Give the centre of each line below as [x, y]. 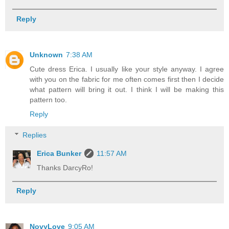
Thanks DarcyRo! [65, 168]
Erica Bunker [59, 154]
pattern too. [48, 99]
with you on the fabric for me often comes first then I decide [127, 79]
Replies [35, 135]
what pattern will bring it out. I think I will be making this [127, 89]
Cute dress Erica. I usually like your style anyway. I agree [127, 69]
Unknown [46, 54]
